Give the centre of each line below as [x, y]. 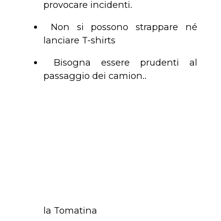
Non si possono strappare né [120, 27]
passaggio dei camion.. [95, 76]
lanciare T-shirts [79, 40]
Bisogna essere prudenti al [120, 63]
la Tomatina [70, 210]
